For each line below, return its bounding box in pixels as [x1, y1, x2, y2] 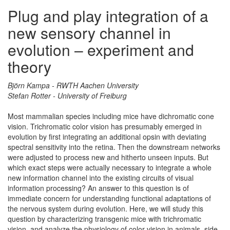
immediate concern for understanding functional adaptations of [8, 193, 211, 203]
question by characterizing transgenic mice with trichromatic [8, 213, 201, 224]
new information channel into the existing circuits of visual [8, 172, 194, 183]
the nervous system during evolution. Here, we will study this [8, 203, 203, 214]
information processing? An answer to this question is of [8, 182, 189, 193]
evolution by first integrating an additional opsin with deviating [8, 131, 206, 142]
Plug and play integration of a [8, 4, 208, 27]
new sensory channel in [8, 21, 171, 44]
